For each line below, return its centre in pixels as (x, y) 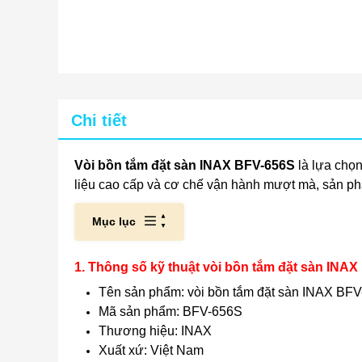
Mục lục (114, 221)
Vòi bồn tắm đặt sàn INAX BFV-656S (185, 165)
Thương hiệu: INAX (155, 331)
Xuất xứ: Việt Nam (151, 350)
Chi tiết (99, 120)
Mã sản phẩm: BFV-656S (170, 311)
